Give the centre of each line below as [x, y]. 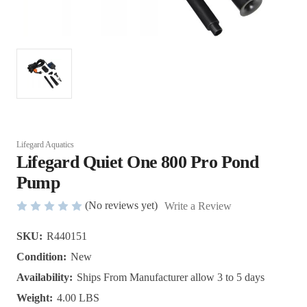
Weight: [35, 298]
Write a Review [198, 206]
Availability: [45, 278]
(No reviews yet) [121, 205]
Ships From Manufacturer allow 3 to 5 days [171, 278]
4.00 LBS [78, 298]
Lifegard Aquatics [45, 145]
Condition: [41, 257]
